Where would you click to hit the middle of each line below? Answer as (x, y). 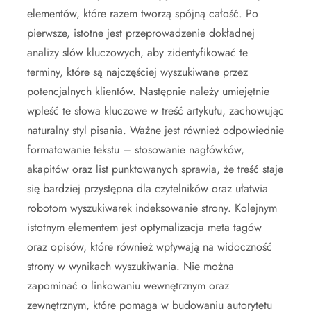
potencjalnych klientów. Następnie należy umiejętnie (148, 91)
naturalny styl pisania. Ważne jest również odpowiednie (155, 130)
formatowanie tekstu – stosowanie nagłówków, (136, 150)
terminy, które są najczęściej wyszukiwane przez (137, 72)
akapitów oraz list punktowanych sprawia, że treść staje (155, 169)
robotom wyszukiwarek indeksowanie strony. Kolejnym (152, 208)
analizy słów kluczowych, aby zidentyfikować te (137, 52)
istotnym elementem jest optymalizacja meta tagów (144, 227)
